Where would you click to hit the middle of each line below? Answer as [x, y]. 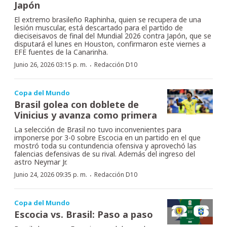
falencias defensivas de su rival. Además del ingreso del [105, 154]
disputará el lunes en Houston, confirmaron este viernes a [110, 44]
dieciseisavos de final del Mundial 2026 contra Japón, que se [113, 35]
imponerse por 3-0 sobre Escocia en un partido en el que [107, 137]
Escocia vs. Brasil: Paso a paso [84, 214]
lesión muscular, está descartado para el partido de [99, 27]
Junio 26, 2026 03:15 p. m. [51, 64]
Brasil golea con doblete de [77, 104]
